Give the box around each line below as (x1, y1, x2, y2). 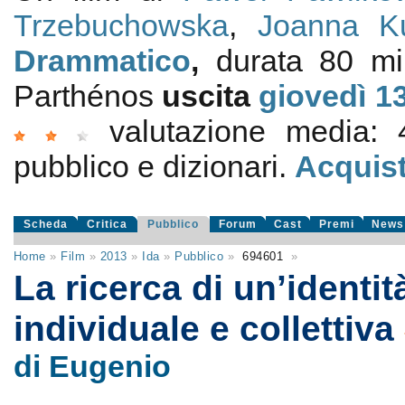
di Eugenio (13, 349, 171, 383)
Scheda (23, 218, 68, 231)
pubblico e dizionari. (13, 149, 295, 184)
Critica (87, 218, 128, 231)
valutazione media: (108, 114, 399, 148)
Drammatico (13, 43, 191, 78)
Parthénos (13, 79, 163, 113)
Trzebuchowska (13, 8, 229, 42)
